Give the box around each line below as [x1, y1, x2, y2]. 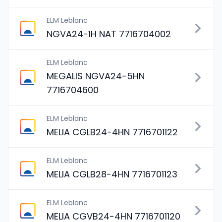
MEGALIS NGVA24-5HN [47, 70, 145, 82]
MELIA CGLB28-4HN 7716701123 [47, 168, 177, 180]
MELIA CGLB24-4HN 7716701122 [47, 126, 178, 138]
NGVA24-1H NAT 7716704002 [47, 28, 171, 40]
